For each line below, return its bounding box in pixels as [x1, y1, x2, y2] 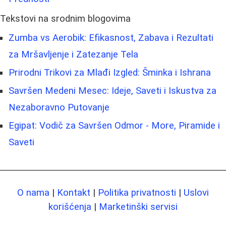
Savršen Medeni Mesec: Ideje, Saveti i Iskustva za [9, 85, 216, 96]
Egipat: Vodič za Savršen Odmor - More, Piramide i [9, 120, 220, 131]
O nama [17, 187, 49, 198]
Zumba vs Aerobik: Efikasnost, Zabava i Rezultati [9, 32, 213, 43]
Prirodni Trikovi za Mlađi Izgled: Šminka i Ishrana [9, 67, 211, 78]
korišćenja [48, 201, 91, 212]
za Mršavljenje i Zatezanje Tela [9, 48, 138, 60]
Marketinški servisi [99, 201, 178, 212]
